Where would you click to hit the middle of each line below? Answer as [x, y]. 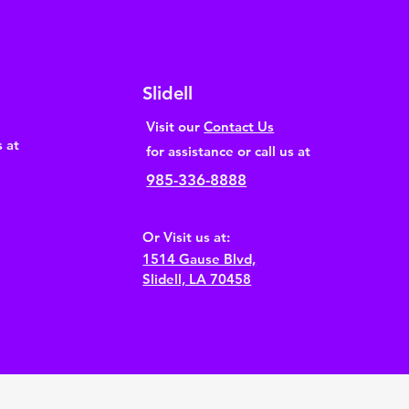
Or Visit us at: [187, 236]
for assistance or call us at [229, 151]
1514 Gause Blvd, [199, 258]
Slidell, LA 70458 [197, 278]
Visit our [175, 126]
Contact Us [239, 126]
